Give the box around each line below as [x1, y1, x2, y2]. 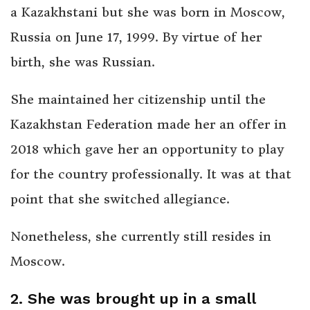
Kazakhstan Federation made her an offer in [10, 116, 286, 132]
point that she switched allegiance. [10, 190, 230, 207]
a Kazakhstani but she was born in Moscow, [10, 3, 285, 20]
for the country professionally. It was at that [10, 165, 291, 182]
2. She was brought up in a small [10, 290, 256, 308]
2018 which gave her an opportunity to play [10, 140, 284, 157]
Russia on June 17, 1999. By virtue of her [10, 28, 262, 45]
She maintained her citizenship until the [10, 91, 266, 107]
